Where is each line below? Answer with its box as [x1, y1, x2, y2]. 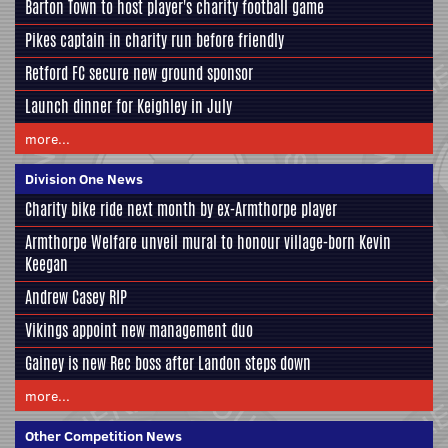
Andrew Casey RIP [25, 285, 127, 309]
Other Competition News [25, 425, 182, 446]
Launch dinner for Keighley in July [25, 94, 232, 118]
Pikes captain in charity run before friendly [25, 28, 284, 52]
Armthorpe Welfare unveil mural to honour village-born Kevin [25, 230, 391, 254]
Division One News [25, 168, 143, 189]
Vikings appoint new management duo [25, 318, 253, 342]
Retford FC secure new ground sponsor [25, 61, 253, 85]
